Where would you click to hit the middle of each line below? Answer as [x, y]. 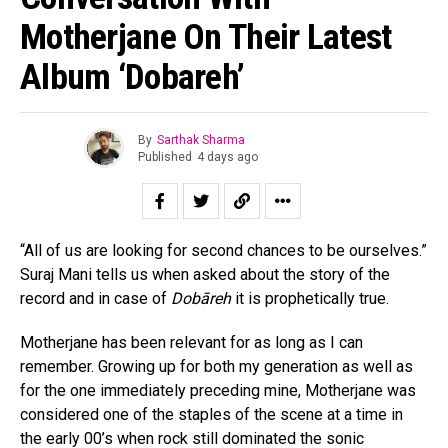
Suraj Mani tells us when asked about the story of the [205, 275]
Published [164, 156]
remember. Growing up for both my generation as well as [216, 367]
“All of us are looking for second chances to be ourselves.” [223, 251]
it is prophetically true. [312, 299]
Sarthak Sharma [200, 139]
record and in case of [95, 299]
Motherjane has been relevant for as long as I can [191, 343]
